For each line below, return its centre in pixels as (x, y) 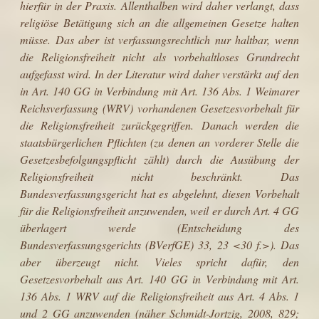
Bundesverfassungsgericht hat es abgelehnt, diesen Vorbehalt (159, 193)
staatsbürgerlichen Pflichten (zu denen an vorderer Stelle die (159, 142)
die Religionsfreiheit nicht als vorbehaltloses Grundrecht (159, 56)
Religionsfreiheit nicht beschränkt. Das (159, 176)
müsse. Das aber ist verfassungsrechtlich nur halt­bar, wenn (159, 39)
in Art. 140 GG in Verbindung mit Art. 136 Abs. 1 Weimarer (159, 90)
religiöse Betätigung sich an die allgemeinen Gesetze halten (159, 22)
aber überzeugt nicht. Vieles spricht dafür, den (159, 261)
